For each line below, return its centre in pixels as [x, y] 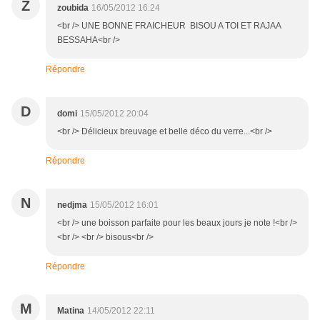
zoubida [73, 8]
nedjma [72, 205]
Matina [71, 311]
